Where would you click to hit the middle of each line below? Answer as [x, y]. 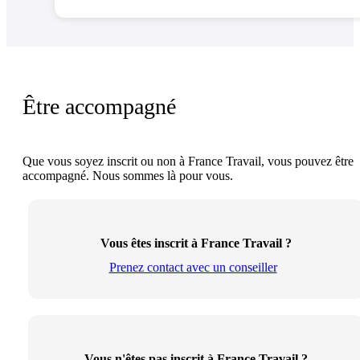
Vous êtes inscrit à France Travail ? [196, 243]
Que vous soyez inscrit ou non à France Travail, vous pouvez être [188, 162]
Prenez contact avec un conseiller [193, 268]
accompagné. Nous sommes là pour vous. [128, 176]
